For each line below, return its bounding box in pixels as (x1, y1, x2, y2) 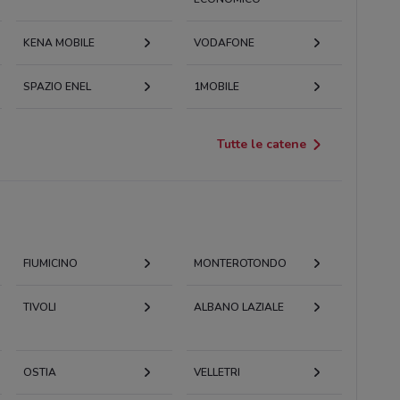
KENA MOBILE (22, 35, 95, 50)
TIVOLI (22, 299, 56, 314)
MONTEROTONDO (193, 255, 287, 271)
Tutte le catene (217, 135, 307, 153)
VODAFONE (193, 35, 254, 50)
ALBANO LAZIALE (193, 299, 284, 314)
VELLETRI (193, 364, 240, 379)
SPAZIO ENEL (22, 79, 91, 94)
